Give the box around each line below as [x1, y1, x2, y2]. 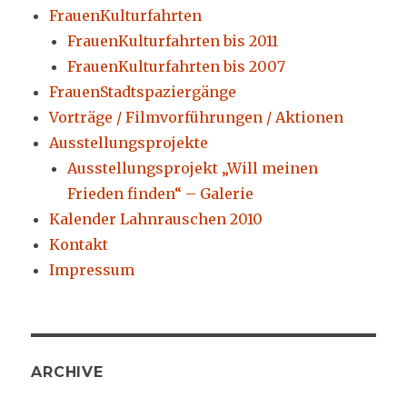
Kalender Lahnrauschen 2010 [49, 209, 263, 228]
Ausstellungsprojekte [49, 133, 209, 152]
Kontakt [49, 234, 109, 253]
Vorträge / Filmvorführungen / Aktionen [49, 107, 344, 126]
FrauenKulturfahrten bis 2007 [67, 56, 286, 75]
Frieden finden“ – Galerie [67, 184, 254, 203]
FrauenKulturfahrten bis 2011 [67, 31, 279, 50]
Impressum [49, 260, 135, 279]
